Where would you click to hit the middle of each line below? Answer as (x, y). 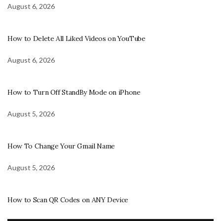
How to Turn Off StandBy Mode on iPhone (74, 92)
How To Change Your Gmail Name (61, 146)
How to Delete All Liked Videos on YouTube (76, 38)
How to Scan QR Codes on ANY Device (68, 200)
